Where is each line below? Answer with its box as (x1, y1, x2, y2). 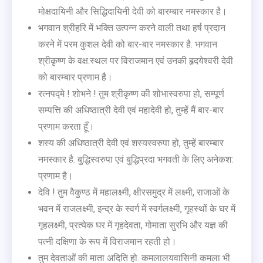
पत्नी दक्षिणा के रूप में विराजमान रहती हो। (38, 235, 177, 247)
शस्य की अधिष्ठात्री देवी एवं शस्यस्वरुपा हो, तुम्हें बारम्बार (38, 137, 224, 149)
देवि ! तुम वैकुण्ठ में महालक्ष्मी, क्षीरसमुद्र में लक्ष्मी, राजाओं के (38, 186, 230, 198)
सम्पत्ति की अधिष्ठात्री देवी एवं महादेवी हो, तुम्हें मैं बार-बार (38, 104, 224, 116)
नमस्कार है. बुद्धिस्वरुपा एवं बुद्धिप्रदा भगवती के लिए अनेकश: (38, 153, 233, 165)
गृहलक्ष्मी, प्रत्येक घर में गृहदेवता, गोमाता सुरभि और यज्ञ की (38, 219, 228, 231)
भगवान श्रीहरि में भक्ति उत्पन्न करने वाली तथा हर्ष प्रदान (38, 22, 225, 33)
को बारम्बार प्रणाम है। (38, 71, 113, 83)
